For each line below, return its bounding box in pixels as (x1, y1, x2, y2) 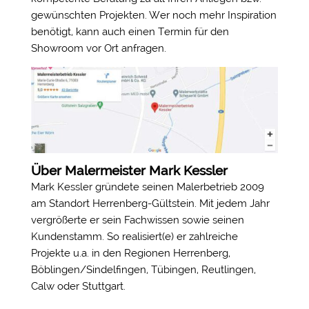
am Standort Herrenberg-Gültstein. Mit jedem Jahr (30, 197, 270, 210)
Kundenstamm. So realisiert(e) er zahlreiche (30, 230, 238, 243)
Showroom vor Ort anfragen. (30, 42, 166, 54)
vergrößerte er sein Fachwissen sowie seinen (30, 213, 244, 226)
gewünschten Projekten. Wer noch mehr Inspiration (30, 9, 277, 21)
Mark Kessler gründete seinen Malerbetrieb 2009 (30, 180, 264, 193)
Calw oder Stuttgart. (30, 279, 126, 292)
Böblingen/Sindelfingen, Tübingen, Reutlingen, (30, 263, 256, 276)
